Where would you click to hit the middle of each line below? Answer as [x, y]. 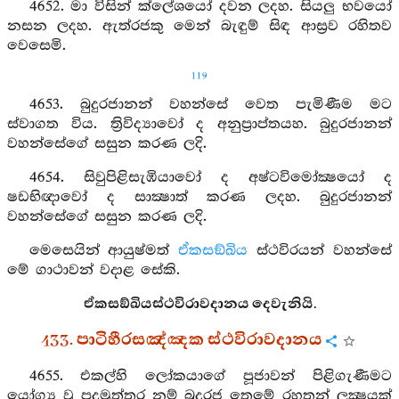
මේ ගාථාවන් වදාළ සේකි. [94, 270]
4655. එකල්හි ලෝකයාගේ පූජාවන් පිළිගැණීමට [210, 376]
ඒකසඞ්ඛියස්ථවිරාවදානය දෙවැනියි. [199, 304]
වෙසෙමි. [37, 46]
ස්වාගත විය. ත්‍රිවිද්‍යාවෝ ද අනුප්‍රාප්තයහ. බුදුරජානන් [199, 124]
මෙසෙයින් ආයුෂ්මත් [104, 251]
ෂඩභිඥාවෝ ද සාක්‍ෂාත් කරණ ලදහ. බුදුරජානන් [199, 197]
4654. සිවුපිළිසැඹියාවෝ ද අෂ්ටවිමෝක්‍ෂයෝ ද [210, 178]
